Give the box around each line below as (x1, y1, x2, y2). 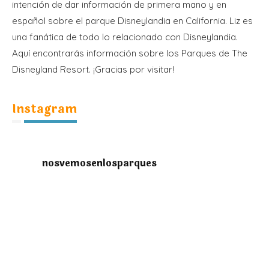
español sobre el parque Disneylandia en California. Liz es (12, 15, 253, 26)
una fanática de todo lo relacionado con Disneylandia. (12, 31, 238, 43)
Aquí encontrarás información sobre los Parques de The (12, 47, 247, 59)
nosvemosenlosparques (42, 156, 157, 171)
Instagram (12, 100, 77, 118)
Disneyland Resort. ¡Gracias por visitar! (12, 64, 174, 75)
